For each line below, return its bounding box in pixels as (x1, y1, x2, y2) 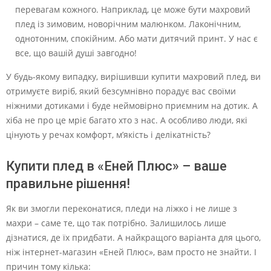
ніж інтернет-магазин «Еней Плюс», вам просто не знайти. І (6, 246, 256, 258)
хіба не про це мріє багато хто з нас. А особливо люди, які (6, 114, 247, 126)
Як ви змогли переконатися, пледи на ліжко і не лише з (6, 203, 237, 214)
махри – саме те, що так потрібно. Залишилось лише (6, 217, 226, 229)
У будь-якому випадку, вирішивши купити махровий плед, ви (6, 71, 261, 82)
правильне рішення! (6, 176, 130, 191)
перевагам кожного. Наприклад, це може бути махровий (15, 4, 250, 15)
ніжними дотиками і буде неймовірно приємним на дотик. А (6, 100, 258, 111)
